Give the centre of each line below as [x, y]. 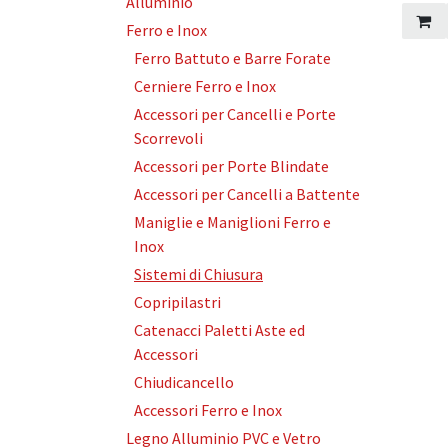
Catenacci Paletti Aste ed [219, 330]
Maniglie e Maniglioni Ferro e [232, 222]
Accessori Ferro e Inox [208, 410]
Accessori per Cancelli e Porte [235, 114]
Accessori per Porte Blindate [231, 166]
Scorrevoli [168, 138]
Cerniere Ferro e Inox [205, 86]
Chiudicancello [184, 382]
